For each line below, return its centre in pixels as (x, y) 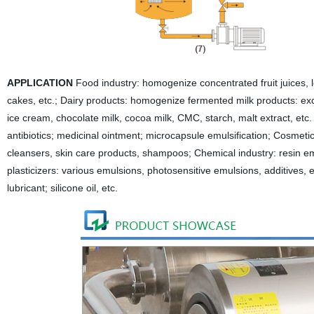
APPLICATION (40, 83)
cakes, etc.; (32, 100)
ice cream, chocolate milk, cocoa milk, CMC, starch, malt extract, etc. (159, 118)
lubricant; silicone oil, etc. (62, 188)
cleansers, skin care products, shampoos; (99, 153)
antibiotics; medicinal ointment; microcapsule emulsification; (138, 135)
